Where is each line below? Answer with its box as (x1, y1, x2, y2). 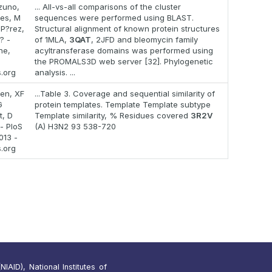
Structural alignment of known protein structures (35, 24, 220, 34)
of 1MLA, (35, 35, 69, 45)
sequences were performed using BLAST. (35, 13, 194, 23)
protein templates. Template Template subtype (35, 100, 211, 110)
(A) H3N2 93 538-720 (35, 121, 116, 132)
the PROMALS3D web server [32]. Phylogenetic (35, 56, 213, 67)
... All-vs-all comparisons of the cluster (35, 2, 181, 12)
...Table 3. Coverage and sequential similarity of (35, 89, 215, 99)
